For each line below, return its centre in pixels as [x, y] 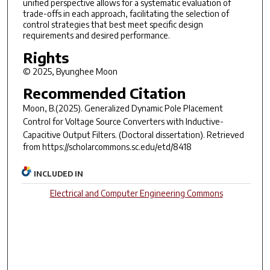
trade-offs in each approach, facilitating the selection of [126, 14]
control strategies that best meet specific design [113, 25]
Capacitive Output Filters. [70, 135]
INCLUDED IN [59, 174]
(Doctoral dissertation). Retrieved [180, 135]
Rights [46, 57]
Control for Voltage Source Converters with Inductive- [123, 122]
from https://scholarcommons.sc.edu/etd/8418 [107, 147]
